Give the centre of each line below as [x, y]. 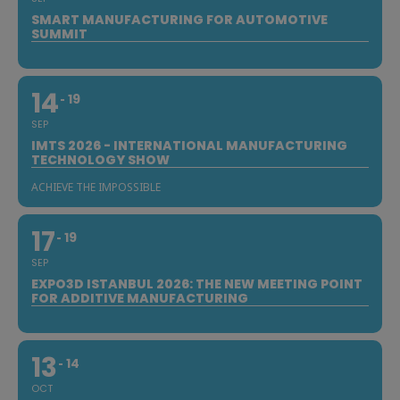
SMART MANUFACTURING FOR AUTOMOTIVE [179, 19]
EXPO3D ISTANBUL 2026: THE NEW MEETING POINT [197, 283]
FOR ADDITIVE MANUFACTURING [140, 298]
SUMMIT [59, 33]
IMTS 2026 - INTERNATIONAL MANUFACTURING [189, 145]
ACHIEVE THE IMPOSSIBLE [96, 187]
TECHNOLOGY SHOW [100, 159]
